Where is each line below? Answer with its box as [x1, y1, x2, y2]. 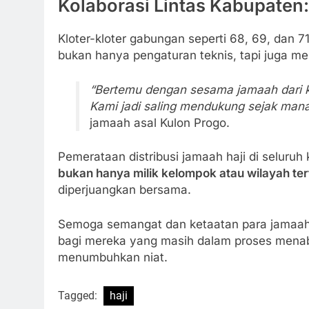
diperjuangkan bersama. [58, 183, 191, 197]
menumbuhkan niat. [58, 250, 168, 264]
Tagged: [58, 289, 100, 303]
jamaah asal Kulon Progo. [89, 115, 230, 130]
